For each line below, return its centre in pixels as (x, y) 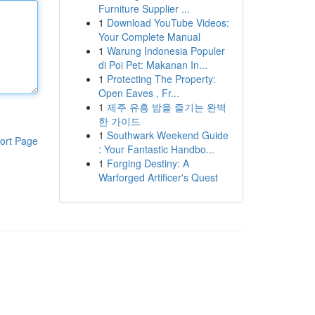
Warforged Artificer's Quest (158, 177)
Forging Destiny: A (148, 163)
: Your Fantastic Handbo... (156, 149)
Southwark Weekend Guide (167, 135)
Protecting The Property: (161, 79)
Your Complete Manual (149, 37)
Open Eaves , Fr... (139, 93)
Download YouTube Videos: (168, 22)
